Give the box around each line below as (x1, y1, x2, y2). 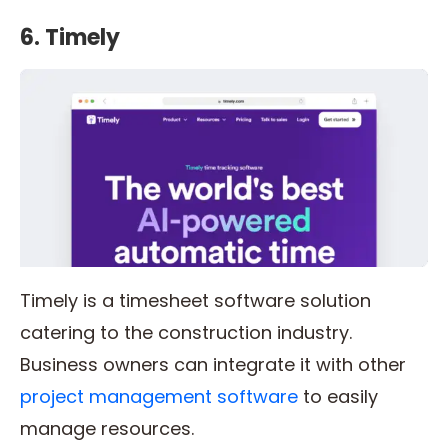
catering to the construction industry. (20, 320, 352, 346)
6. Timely (20, 22, 120, 54)
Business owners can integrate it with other (20, 352, 406, 378)
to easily (298, 384, 378, 410)
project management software (20, 384, 298, 410)
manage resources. (20, 416, 199, 442)
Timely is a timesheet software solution (20, 288, 371, 314)
